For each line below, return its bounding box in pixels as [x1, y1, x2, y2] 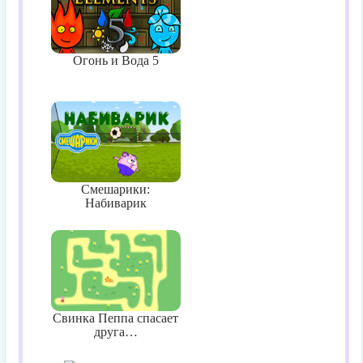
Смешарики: [81, 182, 150, 196]
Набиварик [84, 196, 147, 210]
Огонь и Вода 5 [72, 53, 159, 67]
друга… [93, 325, 138, 339]
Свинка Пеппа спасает [53, 311, 178, 325]
